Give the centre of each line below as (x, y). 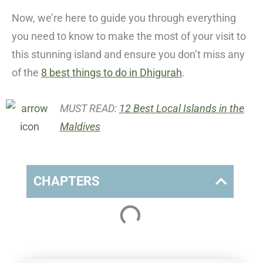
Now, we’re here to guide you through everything (124, 18)
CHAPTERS (67, 181)
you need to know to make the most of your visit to (129, 36)
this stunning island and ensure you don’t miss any (128, 55)
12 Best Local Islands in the (181, 109)
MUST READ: (89, 109)
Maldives (80, 127)
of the (26, 73)
